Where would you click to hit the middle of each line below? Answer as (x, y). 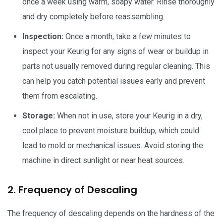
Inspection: (43, 37)
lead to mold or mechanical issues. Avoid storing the (113, 146)
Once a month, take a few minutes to (127, 37)
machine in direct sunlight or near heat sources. (103, 161)
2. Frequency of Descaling (72, 190)
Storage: (39, 116)
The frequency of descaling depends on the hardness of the (111, 214)
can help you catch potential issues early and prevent (114, 81)
